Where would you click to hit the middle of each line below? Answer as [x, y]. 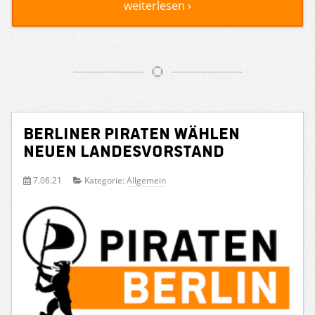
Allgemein [146, 180]
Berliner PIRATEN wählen [131, 132]
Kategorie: [104, 180]
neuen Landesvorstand [124, 150]
